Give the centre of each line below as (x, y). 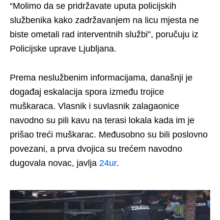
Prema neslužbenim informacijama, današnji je (101, 77)
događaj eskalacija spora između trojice (87, 92)
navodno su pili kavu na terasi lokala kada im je (102, 120)
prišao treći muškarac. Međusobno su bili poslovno (109, 134)
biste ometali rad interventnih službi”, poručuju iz (104, 34)
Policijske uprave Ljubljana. (63, 48)
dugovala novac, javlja (55, 163)
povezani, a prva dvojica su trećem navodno (96, 149)
